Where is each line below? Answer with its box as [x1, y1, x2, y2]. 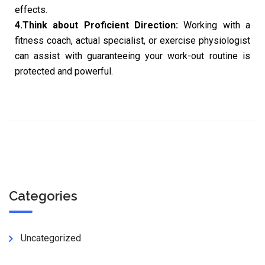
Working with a [178, 19, 250, 31]
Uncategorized [21, 232, 81, 244]
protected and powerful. [15, 65, 113, 77]
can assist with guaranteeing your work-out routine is [15, 50, 250, 62]
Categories [9, 188, 77, 203]
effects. [15, 4, 47, 15]
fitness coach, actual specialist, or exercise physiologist [15, 34, 250, 46]
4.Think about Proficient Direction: [15, 19, 178, 31]
